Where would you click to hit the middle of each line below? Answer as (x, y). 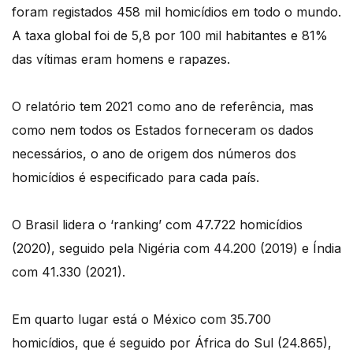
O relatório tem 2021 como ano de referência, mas (163, 106)
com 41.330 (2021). (69, 271)
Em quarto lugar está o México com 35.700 (141, 319)
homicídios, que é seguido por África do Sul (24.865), (172, 342)
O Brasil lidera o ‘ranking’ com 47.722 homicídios (157, 224)
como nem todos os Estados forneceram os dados (163, 130)
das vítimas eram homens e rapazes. (121, 59)
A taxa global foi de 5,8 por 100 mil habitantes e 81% (170, 35)
